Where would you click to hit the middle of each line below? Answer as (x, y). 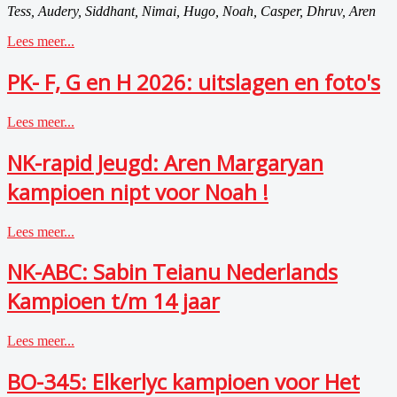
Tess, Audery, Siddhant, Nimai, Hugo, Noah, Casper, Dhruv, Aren (191, 11)
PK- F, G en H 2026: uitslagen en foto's (194, 82)
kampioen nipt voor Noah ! (138, 191)
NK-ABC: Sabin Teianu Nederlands (172, 272)
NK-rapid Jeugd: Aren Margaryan (165, 162)
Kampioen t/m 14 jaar (113, 301)
